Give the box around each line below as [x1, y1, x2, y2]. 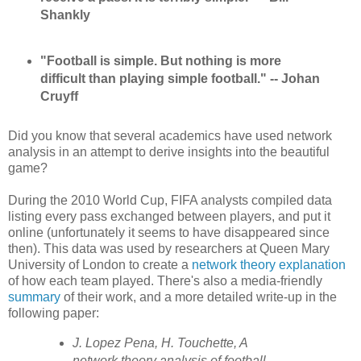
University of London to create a [8, 258, 192, 272]
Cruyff [39, 89, 78, 104]
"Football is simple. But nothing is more [39, 54, 281, 68]
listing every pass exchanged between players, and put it [8, 210, 330, 224]
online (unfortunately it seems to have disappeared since [8, 226, 330, 240]
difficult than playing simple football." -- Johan [39, 72, 320, 86]
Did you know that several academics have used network [8, 129, 332, 143]
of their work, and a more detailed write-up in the [60, 290, 337, 305]
